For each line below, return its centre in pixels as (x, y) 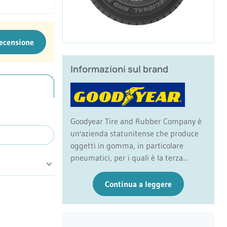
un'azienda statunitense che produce (135, 134)
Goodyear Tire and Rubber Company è (136, 121)
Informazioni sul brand (119, 69)
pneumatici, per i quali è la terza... (129, 158)
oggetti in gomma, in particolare (127, 146)
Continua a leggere (138, 184)
